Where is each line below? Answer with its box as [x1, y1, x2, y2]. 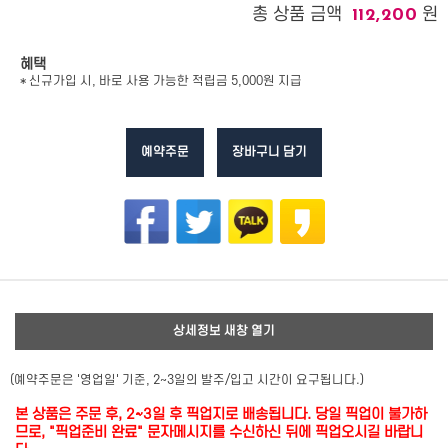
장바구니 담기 [232, 145, 307, 159]
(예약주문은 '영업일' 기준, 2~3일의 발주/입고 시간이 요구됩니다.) [10, 373, 364, 387]
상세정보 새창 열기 [173, 324, 275, 338]
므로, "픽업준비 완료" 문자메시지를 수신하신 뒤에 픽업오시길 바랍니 [15, 424, 423, 441]
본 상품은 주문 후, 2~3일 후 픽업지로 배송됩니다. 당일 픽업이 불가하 [15, 406, 427, 423]
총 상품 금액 [251, 5, 342, 24]
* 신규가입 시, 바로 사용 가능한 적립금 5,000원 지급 [20, 74, 302, 88]
